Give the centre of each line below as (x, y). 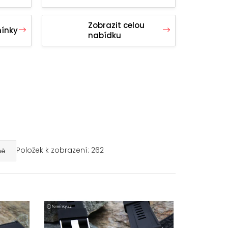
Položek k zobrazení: (54, 150)
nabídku (105, 35)
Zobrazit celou (117, 25)
